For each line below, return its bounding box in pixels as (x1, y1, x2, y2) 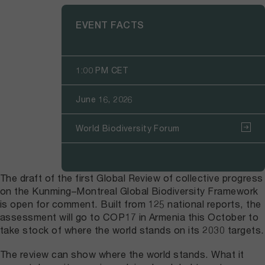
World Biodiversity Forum (76, 123, 180, 134)
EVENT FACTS (76, 19, 144, 31)
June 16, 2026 (76, 94, 133, 105)
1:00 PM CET (76, 65, 129, 76)
